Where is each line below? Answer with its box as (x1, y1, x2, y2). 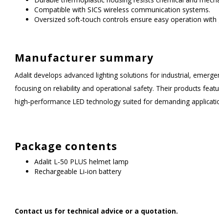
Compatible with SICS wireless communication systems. (34, 5, 210, 14)
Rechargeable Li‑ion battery (34, 167, 121, 176)
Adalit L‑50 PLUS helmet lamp (34, 157, 129, 166)
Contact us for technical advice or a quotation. (15, 206, 178, 216)
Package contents (15, 139, 117, 153)
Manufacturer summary (15, 51, 153, 65)
